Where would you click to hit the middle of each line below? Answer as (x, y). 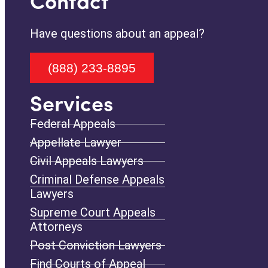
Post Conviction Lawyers (96, 246)
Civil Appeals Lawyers (87, 161)
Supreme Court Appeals (93, 213)
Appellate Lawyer (76, 143)
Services (71, 106)
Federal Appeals (73, 124)
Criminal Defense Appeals (97, 180)
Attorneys (56, 227)
